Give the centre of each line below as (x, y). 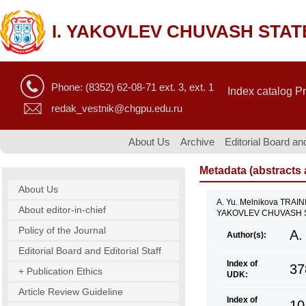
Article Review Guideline (71, 292)
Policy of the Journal (62, 230)
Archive (198, 142)
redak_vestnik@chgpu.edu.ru (117, 108)
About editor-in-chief (62, 210)
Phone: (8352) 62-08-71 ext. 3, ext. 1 (133, 87)
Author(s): (247, 235)
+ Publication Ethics (60, 271)
